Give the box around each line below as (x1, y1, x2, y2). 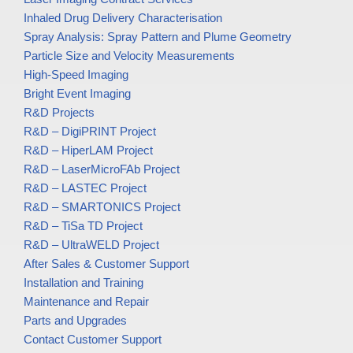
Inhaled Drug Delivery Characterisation (24, 11, 222, 25)
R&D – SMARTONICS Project (24, 200, 180, 214)
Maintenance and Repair (24, 295, 149, 309)
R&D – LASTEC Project (24, 181, 147, 195)
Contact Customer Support (24, 333, 162, 347)
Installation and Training (24, 276, 143, 290)
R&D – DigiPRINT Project (24, 124, 156, 139)
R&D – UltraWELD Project (24, 238, 159, 252)
